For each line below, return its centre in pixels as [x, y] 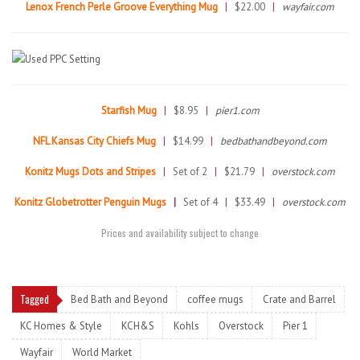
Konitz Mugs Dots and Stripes [90, 172]
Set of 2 [190, 172]
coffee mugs [215, 300]
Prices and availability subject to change [180, 233]
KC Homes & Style [61, 326]
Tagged [35, 299]
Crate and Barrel [299, 300]
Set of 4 [204, 202]
